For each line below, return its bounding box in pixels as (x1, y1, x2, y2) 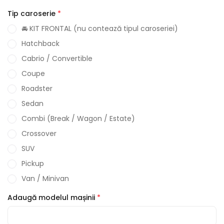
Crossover (21, 128, 56, 138)
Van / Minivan (21, 173, 69, 183)
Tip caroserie (7, 8, 55, 18)
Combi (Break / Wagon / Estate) (21, 113, 135, 123)
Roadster (21, 83, 52, 93)
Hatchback (21, 38, 59, 48)
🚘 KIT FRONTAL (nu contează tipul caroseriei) (21, 23, 178, 33)
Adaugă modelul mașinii (7, 192, 95, 202)
